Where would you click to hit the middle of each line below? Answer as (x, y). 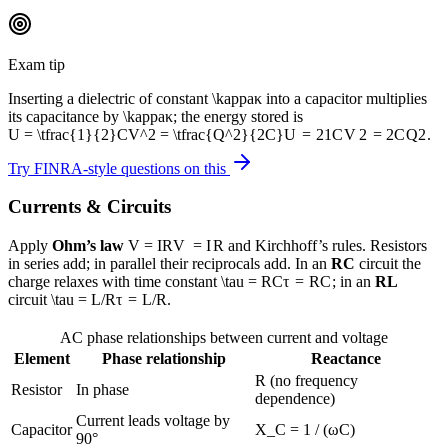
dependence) (295, 398)
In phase (102, 389)
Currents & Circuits (89, 207)
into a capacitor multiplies (344, 99)
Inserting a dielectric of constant (110, 99)
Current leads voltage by (153, 420)
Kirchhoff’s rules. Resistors (340, 245)
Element (41, 358)
